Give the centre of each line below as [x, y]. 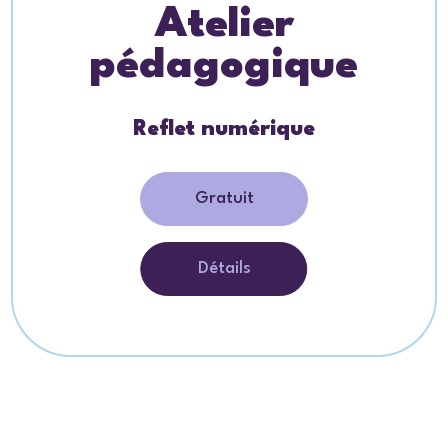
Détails [224, 268]
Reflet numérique [224, 129]
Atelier [224, 24]
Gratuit [224, 198]
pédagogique [224, 65]
